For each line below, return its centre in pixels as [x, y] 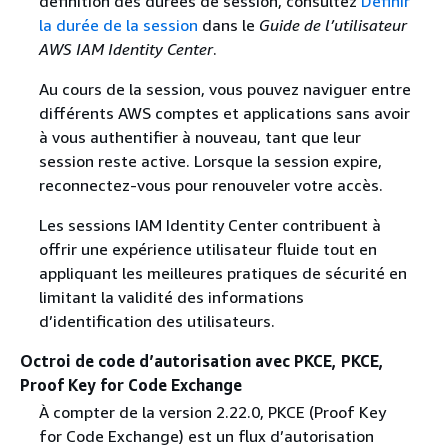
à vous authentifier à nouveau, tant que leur [199, 137]
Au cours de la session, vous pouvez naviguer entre [224, 89]
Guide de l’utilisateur [332, 25]
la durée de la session [118, 25]
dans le [228, 25]
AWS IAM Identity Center [125, 49]
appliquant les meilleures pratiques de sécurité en [222, 273]
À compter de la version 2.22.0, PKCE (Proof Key [212, 412]
